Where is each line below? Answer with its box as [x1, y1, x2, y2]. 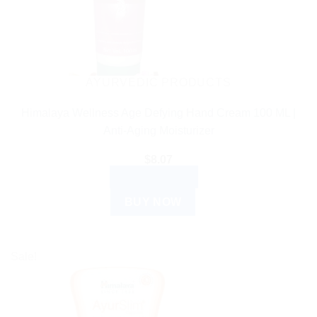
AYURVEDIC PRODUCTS [86, 76, 231, 89]
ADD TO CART [121, 171, 187, 182]
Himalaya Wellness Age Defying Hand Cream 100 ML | [21, 106, 296, 119]
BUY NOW [124, 195, 182, 208]
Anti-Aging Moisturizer [103, 124, 214, 137]
